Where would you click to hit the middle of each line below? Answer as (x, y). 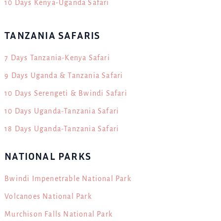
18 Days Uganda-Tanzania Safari (62, 129)
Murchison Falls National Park (58, 214)
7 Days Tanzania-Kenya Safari (57, 58)
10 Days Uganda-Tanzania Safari (62, 111)
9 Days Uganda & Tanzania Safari (64, 76)
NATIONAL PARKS (48, 156)
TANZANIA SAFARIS (53, 36)
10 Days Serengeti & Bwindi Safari (66, 93)
